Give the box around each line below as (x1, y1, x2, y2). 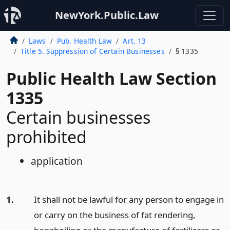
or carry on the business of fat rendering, (33, 209, 196, 221)
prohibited (6, 126, 87, 148)
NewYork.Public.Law (55, 8, 159, 22)
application (31, 154, 83, 168)
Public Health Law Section (6, 67, 217, 89)
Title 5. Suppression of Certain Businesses (20, 46, 165, 56)
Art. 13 (123, 36, 146, 46)
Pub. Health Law (56, 36, 112, 46)
